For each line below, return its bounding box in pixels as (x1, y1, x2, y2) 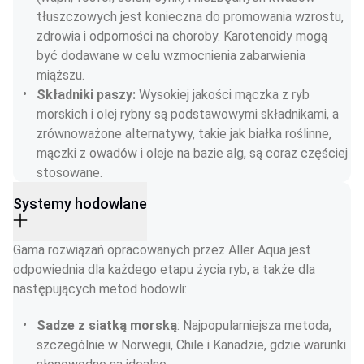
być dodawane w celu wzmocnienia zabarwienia (37, 48, 309, 63)
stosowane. (37, 165, 102, 180)
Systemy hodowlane (13, 195, 147, 212)
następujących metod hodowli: (13, 281, 187, 297)
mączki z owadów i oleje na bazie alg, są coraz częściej (37, 145, 351, 161)
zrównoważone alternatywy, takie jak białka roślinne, (37, 126, 335, 141)
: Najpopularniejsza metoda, (177, 318, 335, 333)
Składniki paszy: (37, 87, 139, 102)
